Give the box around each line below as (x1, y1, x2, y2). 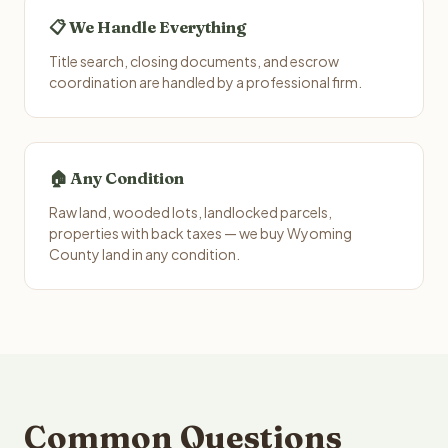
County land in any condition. (49, 245, 240, 263)
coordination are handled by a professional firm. (49, 73, 362, 91)
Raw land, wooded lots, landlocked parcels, (49, 203, 332, 221)
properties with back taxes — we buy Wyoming (49, 224, 352, 242)
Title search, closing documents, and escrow (49, 52, 339, 70)
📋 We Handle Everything (49, 17, 246, 37)
